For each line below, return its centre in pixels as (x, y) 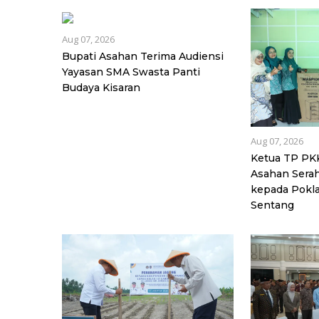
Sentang (273, 205)
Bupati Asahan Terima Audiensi (143, 56)
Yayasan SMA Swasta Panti (131, 72)
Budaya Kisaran (101, 87)
